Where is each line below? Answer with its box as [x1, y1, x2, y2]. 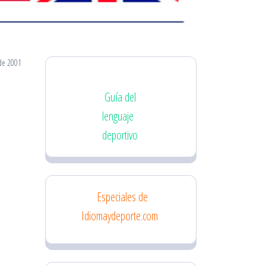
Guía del [104, 89, 136, 106]
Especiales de [96, 189, 148, 205]
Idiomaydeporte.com [81, 208, 158, 224]
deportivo [102, 127, 138, 144]
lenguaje [102, 108, 134, 125]
